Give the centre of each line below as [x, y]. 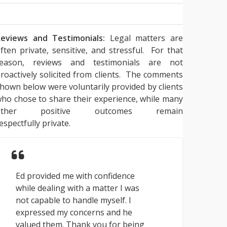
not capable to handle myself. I [73, 200]
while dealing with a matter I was [78, 188]
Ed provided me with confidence [75, 176]
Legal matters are [144, 38]
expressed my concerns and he [74, 213]
